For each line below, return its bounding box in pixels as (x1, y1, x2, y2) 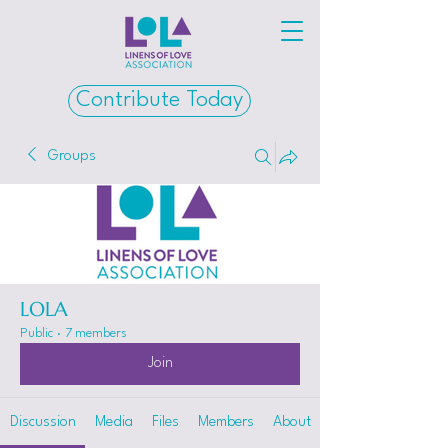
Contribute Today (76, 90, 243, 111)
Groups (48, 149, 96, 164)
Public (20, 327, 53, 340)
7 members (65, 327, 127, 340)
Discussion (9, 415, 76, 430)
